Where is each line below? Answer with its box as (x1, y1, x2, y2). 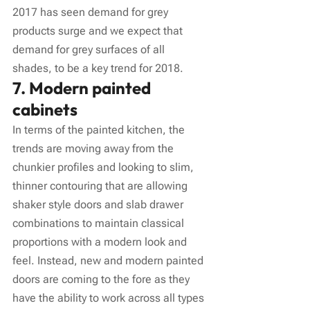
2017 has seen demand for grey (12, 5, 171, 19)
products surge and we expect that (12, 24, 185, 37)
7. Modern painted (12, 77, 154, 98)
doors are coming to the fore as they (12, 272, 192, 286)
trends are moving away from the (12, 141, 176, 155)
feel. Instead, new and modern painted (12, 253, 206, 267)
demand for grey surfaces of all (12, 42, 167, 56)
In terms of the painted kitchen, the (12, 122, 188, 136)
